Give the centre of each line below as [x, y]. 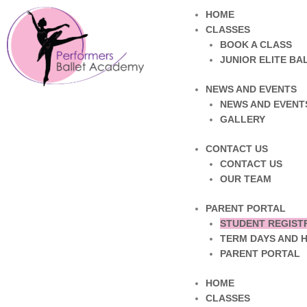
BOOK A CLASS [256, 45]
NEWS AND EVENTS [251, 89]
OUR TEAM [245, 179]
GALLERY [242, 119]
